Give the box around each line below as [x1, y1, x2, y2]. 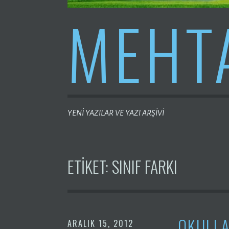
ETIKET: [67, 154, 112, 178]
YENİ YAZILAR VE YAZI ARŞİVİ [67, 108, 164, 117]
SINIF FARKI [112, 154, 177, 178]
